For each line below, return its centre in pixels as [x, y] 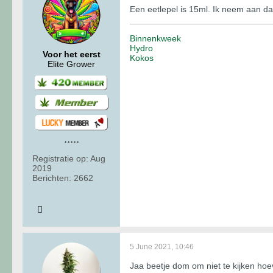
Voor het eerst [71, 54]
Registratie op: [60, 159]
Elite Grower [71, 64]
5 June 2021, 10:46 [162, 247]
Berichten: [52, 178]
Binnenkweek [155, 38]
